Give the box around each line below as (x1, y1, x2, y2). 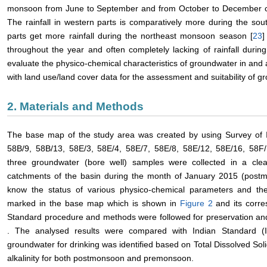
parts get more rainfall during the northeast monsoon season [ (7, 31, 253, 41)
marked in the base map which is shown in (7, 198, 180, 209)
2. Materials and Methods (7, 100, 144, 113)
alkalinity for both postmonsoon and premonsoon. (7, 253, 194, 263)
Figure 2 (179, 198, 213, 209)
